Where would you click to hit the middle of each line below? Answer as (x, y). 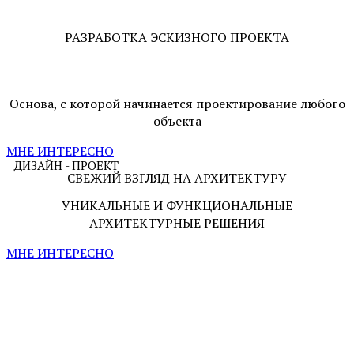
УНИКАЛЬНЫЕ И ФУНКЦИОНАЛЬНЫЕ (177, 206)
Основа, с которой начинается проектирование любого (177, 104)
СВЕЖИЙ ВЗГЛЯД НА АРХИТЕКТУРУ (177, 178)
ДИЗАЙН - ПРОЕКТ (66, 166)
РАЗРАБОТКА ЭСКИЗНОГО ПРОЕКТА (177, 37)
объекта (177, 121)
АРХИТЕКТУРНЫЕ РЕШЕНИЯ (177, 223)
